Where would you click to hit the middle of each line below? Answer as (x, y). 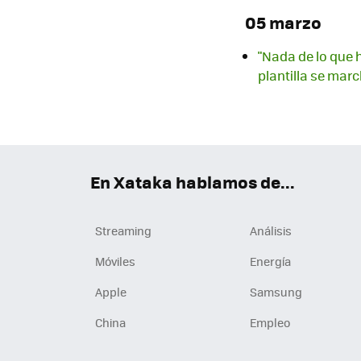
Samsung (276, 292)
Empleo (270, 323)
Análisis (271, 231)
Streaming (123, 231)
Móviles (115, 261)
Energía (270, 261)
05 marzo (283, 22)
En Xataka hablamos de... (193, 182)
